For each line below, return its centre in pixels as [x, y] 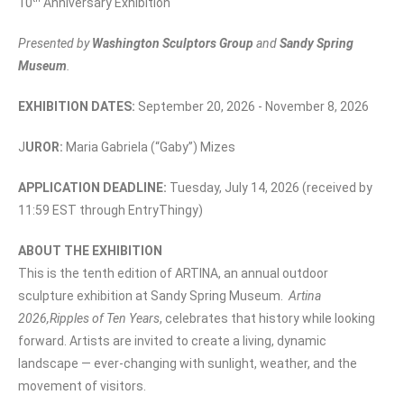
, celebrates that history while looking [267, 318]
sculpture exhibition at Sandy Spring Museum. [153, 295]
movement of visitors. [82, 386]
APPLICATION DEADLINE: [94, 187]
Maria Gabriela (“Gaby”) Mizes [151, 147]
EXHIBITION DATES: [78, 106]
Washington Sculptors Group [174, 43]
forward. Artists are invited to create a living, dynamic [172, 340]
